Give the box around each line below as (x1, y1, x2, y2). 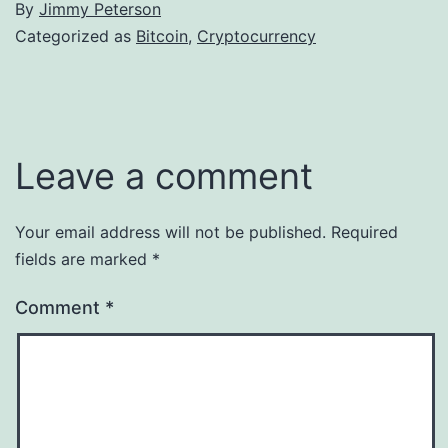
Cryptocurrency (197, 25, 316, 46)
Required (331, 221, 398, 242)
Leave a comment (15, 153, 313, 198)
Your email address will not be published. (15, 221, 326, 242)
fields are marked (15, 248, 152, 269)
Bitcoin (136, 25, 188, 46)
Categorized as (15, 25, 136, 46)
